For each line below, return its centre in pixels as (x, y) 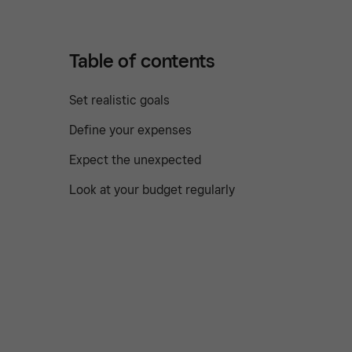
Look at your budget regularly (152, 190)
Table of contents (142, 61)
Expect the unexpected (135, 160)
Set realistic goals (119, 101)
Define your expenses (130, 130)
